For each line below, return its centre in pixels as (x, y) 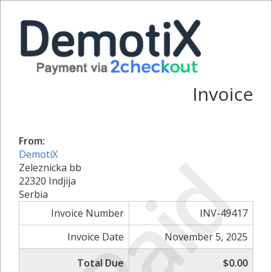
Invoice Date (96, 236)
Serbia (33, 194)
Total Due (100, 263)
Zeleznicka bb (50, 167)
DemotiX (38, 154)
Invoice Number (87, 213)
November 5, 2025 (206, 236)
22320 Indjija (47, 181)
